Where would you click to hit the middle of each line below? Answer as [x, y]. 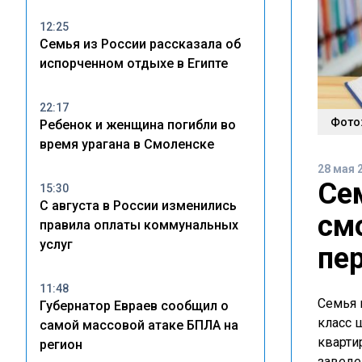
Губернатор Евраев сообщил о [134, 306]
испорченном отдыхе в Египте [134, 63]
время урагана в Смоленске [127, 144]
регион [61, 345]
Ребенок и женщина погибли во [138, 125]
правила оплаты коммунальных [139, 225]
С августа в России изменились [138, 206]
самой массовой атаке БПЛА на [139, 325]
